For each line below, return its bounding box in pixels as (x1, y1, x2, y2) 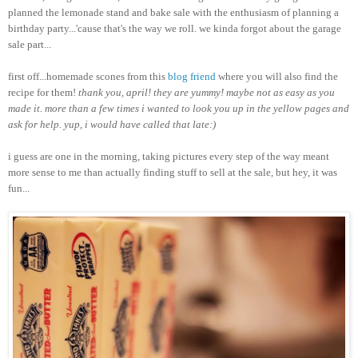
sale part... (8, 38, 51, 50)
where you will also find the (216, 70, 338, 82)
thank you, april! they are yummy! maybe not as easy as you (78, 86, 335, 98)
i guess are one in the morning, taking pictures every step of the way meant (8, 149, 329, 162)
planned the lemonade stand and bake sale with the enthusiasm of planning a (8, 6, 339, 18)
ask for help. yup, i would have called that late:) (8, 117, 216, 130)
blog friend (168, 70, 216, 82)
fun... (8, 181, 30, 194)
